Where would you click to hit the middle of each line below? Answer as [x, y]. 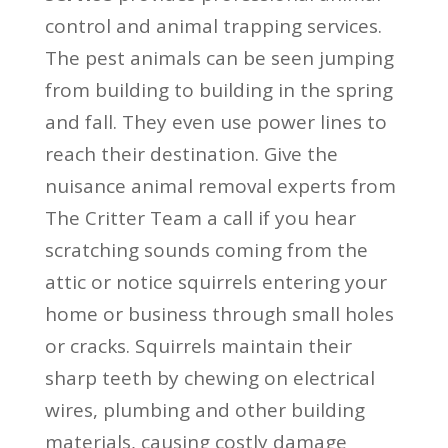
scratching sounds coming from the [206, 249]
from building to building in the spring [218, 89]
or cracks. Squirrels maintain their [198, 345]
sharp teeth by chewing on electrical [209, 377]
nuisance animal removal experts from [220, 185]
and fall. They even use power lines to [215, 121]
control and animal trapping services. [213, 25]
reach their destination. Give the [191, 153]
